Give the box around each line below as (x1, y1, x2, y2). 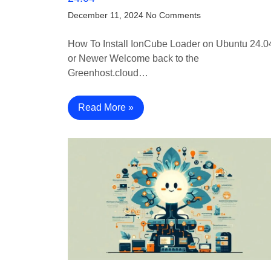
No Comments (146, 10, 201, 21)
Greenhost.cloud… (68, 68, 148, 79)
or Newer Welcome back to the (68, 53, 199, 64)
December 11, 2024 (68, 10, 143, 21)
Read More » (78, 102, 134, 113)
